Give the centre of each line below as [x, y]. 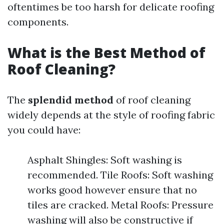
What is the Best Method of [106, 52]
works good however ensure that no [112, 190]
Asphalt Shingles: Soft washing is [105, 160]
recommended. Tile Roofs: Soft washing [120, 175]
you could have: [44, 130]
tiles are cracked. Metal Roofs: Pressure [120, 205]
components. [38, 22]
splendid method [71, 100]
